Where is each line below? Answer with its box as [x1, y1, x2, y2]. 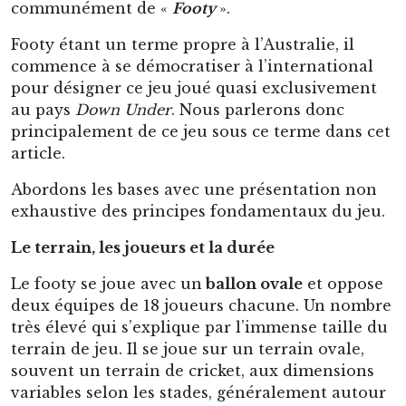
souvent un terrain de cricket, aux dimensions [11, 362, 374, 380]
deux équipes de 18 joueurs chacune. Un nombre [11, 296, 391, 314]
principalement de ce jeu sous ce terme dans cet [11, 122, 391, 140]
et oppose [303, 275, 383, 293]
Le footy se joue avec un [11, 275, 202, 293]
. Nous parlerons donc [171, 101, 344, 119]
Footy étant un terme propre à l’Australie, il [11, 35, 354, 53]
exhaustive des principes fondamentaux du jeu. [11, 202, 385, 220]
